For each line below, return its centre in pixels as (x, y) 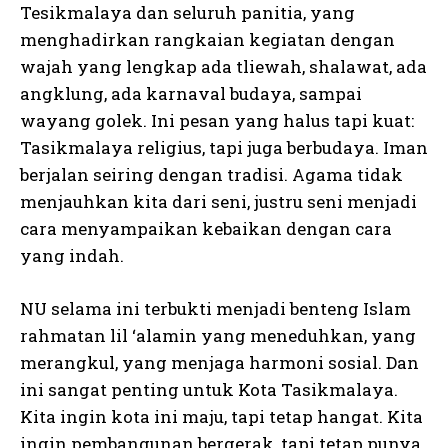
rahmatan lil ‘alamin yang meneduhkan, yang (218, 335)
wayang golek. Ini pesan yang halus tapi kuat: (217, 120)
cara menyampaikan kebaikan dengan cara (206, 228)
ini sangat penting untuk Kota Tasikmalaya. (209, 389)
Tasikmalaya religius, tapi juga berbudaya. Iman (224, 147)
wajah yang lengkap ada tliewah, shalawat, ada (223, 66)
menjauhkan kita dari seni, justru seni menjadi (218, 201)
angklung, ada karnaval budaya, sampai (191, 93)
